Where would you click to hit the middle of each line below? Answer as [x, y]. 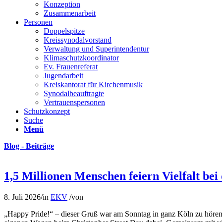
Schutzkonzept [47, 111]
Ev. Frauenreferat [71, 67]
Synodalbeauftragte [74, 93]
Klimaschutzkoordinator [81, 58]
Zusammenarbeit [70, 13]
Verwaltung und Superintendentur [96, 49]
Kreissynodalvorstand [78, 40]
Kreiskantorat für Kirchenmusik [93, 84]
